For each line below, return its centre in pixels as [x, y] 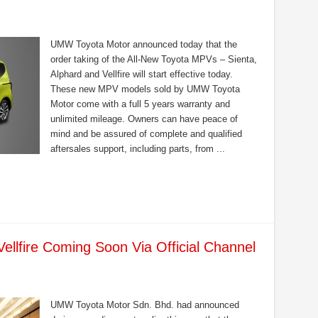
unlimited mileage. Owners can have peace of [144, 119]
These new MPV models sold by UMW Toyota [145, 89]
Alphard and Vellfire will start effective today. [141, 74]
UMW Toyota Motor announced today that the [143, 44]
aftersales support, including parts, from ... [137, 149]
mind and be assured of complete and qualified [146, 134]
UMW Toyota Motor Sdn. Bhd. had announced [144, 305]
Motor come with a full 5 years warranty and [140, 104]
